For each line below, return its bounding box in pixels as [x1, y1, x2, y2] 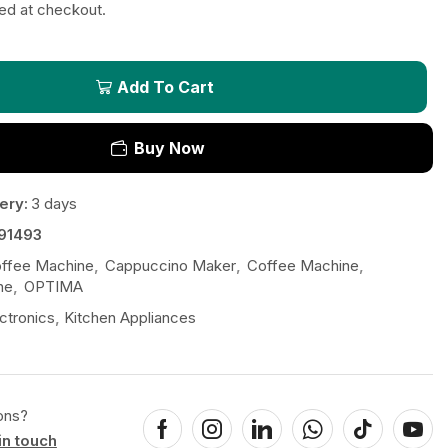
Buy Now [133, 138, 205, 159]
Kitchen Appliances [63, 308, 196, 328]
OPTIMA [23, 277, 83, 297]
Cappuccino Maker [104, 256, 236, 276]
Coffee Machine [246, 256, 359, 276]
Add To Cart [117, 77, 215, 98]
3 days [30, 194, 77, 214]
